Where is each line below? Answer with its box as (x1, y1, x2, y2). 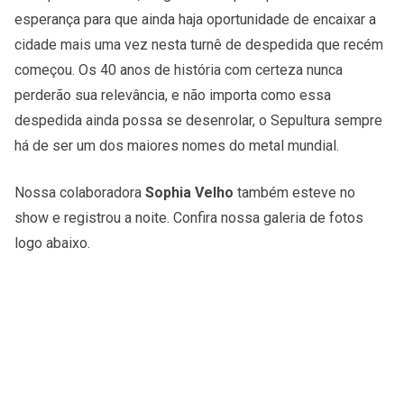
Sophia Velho (145, 184, 237, 202)
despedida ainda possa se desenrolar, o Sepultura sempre (14, 112, 382, 130)
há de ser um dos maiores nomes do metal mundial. (14, 137, 346, 155)
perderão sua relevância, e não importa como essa (14, 87, 331, 105)
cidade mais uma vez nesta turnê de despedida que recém (14, 36, 383, 54)
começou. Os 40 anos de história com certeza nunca (14, 61, 343, 79)
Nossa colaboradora (14, 184, 145, 202)
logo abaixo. (14, 234, 90, 252)
